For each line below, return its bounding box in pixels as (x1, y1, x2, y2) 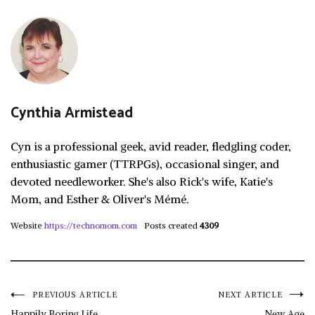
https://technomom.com (44, 220, 137, 231)
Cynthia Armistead (11, 101, 133, 125)
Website (11, 220, 42, 231)
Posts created (144, 220, 198, 231)
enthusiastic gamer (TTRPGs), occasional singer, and (11, 157, 279, 171)
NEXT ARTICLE (219, 290, 283, 300)
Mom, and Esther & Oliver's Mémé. (11, 192, 189, 206)
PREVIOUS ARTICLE (32, 290, 117, 300)
